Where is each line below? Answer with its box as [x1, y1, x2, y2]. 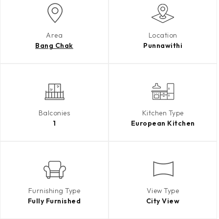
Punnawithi [143, 41, 182, 50]
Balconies [38, 109, 70, 117]
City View [146, 197, 180, 205]
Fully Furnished [27, 197, 81, 205]
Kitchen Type [142, 109, 184, 117]
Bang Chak [35, 41, 73, 50]
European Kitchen [131, 119, 195, 128]
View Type [146, 186, 179, 195]
